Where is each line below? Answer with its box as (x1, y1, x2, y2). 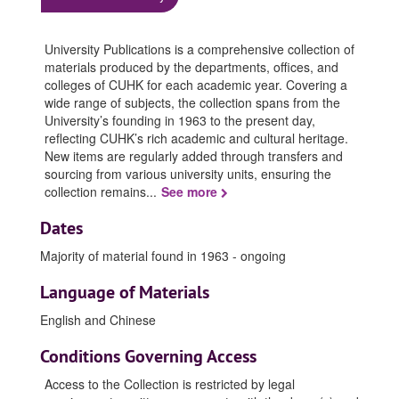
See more (161, 183, 221, 200)
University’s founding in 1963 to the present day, (45, 111, 315, 129)
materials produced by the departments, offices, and (45, 58, 338, 76)
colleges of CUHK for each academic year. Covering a (45, 76, 347, 94)
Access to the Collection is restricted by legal (45, 375, 295, 393)
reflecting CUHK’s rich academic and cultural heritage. (45, 129, 348, 147)
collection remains (45, 183, 146, 200)
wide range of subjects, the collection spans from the (45, 94, 340, 111)
